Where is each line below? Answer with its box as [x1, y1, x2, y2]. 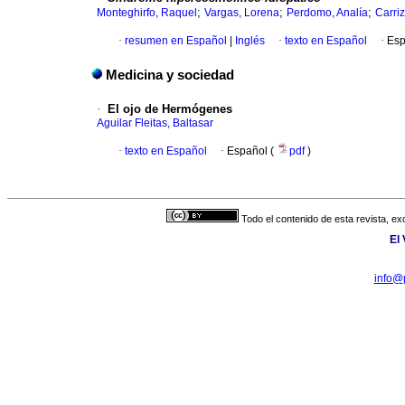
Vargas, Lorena [204, 6, 279, 20]
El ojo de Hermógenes [108, 102, 232, 117]
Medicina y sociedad [106, 68, 234, 83]
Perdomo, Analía [287, 6, 368, 20]
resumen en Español [125, 34, 227, 48]
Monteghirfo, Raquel [97, 6, 197, 20]
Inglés [232, 34, 265, 48]
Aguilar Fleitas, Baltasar [97, 117, 213, 130]
